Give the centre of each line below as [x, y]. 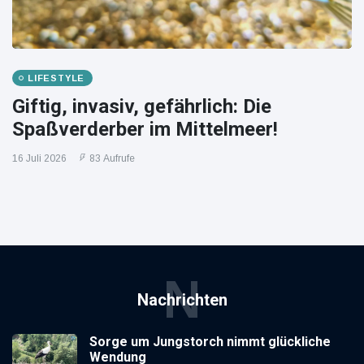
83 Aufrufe [112, 158]
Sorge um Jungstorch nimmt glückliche [210, 341]
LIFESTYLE [56, 78]
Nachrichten [182, 299]
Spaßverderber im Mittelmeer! [145, 129]
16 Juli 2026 [39, 158]
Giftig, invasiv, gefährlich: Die [142, 106]
